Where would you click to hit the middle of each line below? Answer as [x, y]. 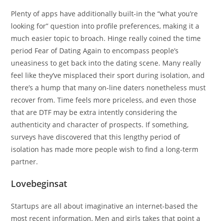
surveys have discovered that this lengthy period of [96, 137]
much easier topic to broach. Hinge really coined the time [106, 38]
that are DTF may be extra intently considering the [94, 112]
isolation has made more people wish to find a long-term [105, 149]
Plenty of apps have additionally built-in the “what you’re [105, 14]
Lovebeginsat [39, 184]
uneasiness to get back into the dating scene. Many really [106, 63]
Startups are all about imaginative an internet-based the [105, 206]
